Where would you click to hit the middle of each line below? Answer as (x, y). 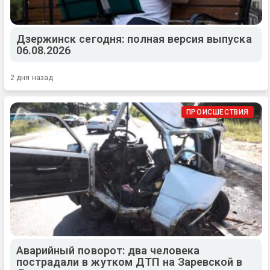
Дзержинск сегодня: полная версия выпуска (134, 39)
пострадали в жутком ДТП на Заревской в (130, 262)
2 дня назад (32, 78)
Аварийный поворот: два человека (108, 251)
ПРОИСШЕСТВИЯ (217, 112)
